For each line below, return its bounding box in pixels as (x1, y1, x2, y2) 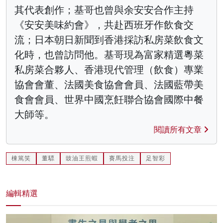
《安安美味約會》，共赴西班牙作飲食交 (14, 18, 194, 31)
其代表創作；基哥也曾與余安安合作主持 (14, 3, 194, 16)
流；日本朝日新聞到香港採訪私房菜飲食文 (14, 33, 204, 46)
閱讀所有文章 (154, 124, 204, 134)
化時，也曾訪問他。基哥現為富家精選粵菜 (14, 48, 204, 61)
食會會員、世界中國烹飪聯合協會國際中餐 (14, 93, 204, 106)
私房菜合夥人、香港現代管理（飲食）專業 (14, 63, 204, 76)
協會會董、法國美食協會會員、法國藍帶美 (14, 78, 204, 91)
